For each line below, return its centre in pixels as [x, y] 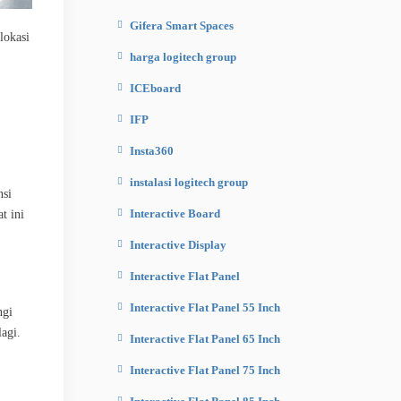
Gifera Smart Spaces [182, 26]
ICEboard [155, 88]
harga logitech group [183, 57]
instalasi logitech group [189, 182]
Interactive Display [178, 245]
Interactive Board [175, 213]
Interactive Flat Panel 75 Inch [205, 370]
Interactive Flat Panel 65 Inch [205, 339]
